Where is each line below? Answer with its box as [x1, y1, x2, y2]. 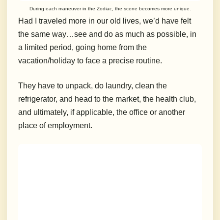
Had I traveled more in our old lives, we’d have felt [18, 17, 191, 26]
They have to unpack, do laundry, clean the [18, 82, 167, 90]
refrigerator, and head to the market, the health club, [18, 95, 196, 104]
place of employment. [18, 121, 92, 130]
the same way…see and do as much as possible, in [18, 30, 196, 39]
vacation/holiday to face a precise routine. [18, 56, 164, 65]
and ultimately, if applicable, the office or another [18, 108, 185, 117]
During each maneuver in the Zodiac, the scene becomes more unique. [29, 6, 191, 12]
